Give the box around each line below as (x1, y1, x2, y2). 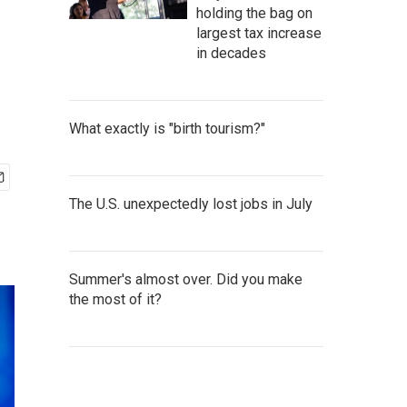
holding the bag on (196, 5, 313, 22)
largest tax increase (196, 25, 322, 42)
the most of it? (69, 291, 162, 308)
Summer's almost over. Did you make (69, 271, 303, 288)
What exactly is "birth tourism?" (69, 120, 265, 137)
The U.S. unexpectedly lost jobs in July (69, 195, 313, 213)
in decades (196, 45, 266, 62)
